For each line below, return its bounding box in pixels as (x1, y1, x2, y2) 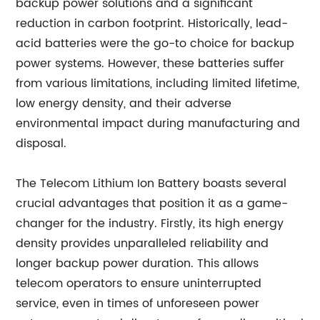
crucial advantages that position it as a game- (16, 194, 289, 213)
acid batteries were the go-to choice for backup (16, 34, 295, 53)
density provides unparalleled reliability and (16, 234, 269, 253)
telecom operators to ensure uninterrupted (16, 274, 262, 293)
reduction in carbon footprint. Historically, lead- (16, 14, 289, 33)
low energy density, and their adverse (16, 94, 232, 113)
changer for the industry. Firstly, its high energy (16, 214, 284, 233)
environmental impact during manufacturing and (16, 114, 301, 133)
